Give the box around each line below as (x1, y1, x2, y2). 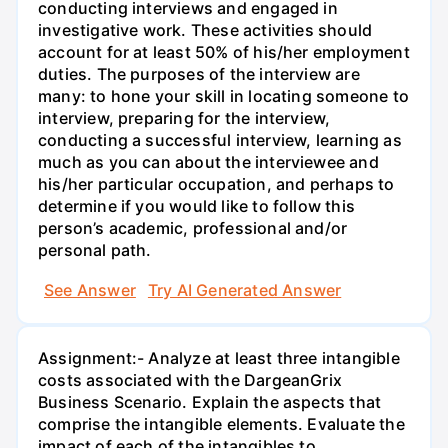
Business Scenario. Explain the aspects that (38, 391, 382, 412)
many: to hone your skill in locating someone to (38, 86, 409, 107)
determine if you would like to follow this (38, 196, 355, 217)
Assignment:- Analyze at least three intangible (38, 347, 400, 368)
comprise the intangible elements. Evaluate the (38, 413, 405, 434)
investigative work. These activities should (38, 20, 373, 41)
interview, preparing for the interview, (38, 108, 331, 129)
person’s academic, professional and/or (38, 218, 348, 239)
